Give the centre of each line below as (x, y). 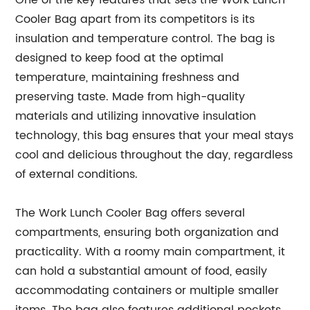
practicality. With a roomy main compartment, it (151, 252)
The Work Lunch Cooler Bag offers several (130, 213)
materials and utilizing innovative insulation (136, 116)
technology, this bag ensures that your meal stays (155, 136)
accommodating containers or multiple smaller (147, 291)
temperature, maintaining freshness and (128, 77)
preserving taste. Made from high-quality (130, 97)
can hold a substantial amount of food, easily (142, 271)
